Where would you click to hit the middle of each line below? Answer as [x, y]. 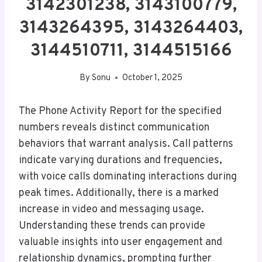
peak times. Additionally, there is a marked [119, 193]
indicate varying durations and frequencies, [120, 160]
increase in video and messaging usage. [111, 209]
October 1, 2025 [153, 78]
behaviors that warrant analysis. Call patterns [126, 144]
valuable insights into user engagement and [120, 242]
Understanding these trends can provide [112, 226]
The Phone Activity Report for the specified [120, 111]
